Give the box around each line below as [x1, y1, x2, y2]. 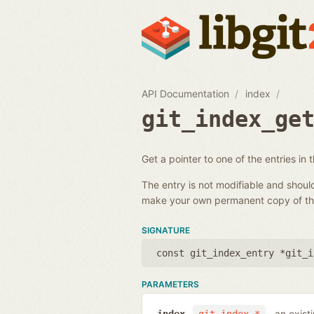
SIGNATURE [142, 224, 190, 235]
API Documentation [142, 87, 229, 100]
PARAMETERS [142, 278, 199, 289]
